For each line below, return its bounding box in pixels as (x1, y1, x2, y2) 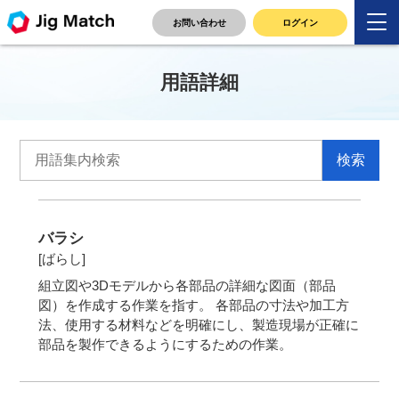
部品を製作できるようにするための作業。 (37, 336, 292, 352)
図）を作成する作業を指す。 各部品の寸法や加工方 (37, 297, 349, 313)
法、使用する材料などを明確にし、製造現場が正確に (37, 316, 359, 332)
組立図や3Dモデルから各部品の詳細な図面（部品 (37, 277, 336, 293)
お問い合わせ (172, 17, 226, 28)
